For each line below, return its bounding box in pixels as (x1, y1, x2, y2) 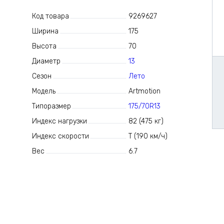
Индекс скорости (31, 132, 89, 140)
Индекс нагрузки (31, 117, 87, 125)
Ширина (31, 27, 58, 35)
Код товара (31, 12, 69, 20)
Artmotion (128, 87, 161, 95)
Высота (31, 42, 56, 50)
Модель (31, 87, 55, 95)
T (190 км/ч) (128, 132, 168, 140)
